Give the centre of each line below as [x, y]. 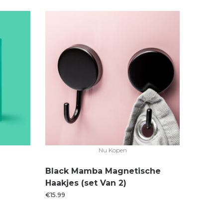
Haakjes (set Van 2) [86, 183]
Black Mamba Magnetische [103, 171]
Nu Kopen [112, 150]
